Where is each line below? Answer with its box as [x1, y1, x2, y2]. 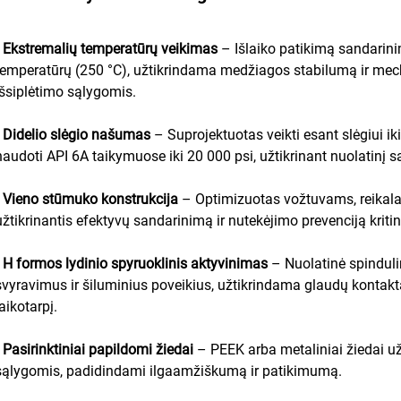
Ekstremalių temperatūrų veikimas [3, 39, 221, 57]
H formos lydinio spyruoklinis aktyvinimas [3, 254, 271, 272]
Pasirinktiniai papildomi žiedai [3, 340, 197, 358]
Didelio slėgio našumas [3, 125, 154, 143]
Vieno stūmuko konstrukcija [3, 190, 182, 208]
